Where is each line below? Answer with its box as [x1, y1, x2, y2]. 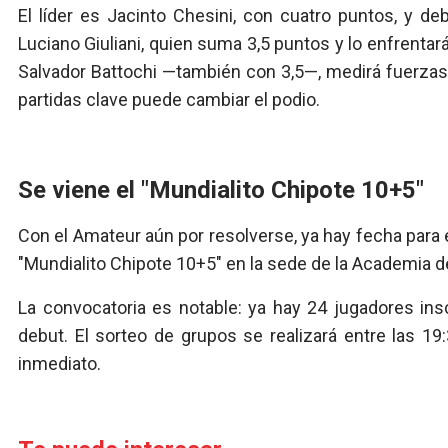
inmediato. [18, 353, 101, 375]
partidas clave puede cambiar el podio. [18, 89, 320, 111]
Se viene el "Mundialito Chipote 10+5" [18, 176, 424, 205]
